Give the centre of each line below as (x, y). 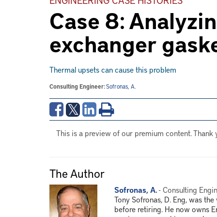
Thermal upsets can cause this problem (113, 69)
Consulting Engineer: (78, 86)
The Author (77, 173)
